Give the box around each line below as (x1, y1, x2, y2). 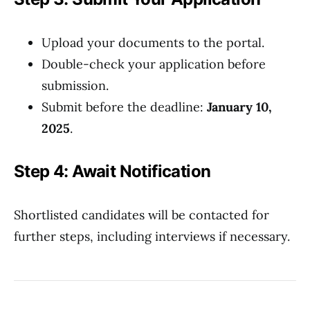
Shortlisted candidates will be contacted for (14, 207, 269, 223)
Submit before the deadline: (42, 99, 207, 115)
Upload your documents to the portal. (42, 35, 264, 51)
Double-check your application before (42, 56, 266, 72)
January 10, (207, 99, 272, 115)
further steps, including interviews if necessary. (14, 228, 290, 244)
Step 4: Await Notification (14, 161, 211, 181)
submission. (42, 77, 109, 93)
